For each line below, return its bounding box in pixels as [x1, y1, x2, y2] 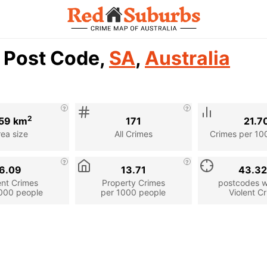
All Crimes [114, 128, 153, 139]
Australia [145, 46, 230, 70]
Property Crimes [101, 177, 165, 188]
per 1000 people [101, 187, 166, 197]
